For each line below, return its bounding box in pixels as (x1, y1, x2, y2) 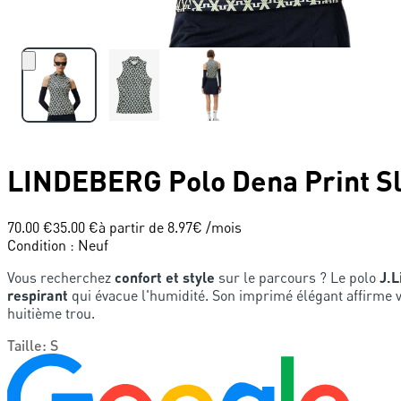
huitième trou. (7, 303, 95, 322)
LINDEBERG (7, 163, 162, 199)
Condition (7, 235, 66, 254)
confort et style (115, 268, 215, 286)
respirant (7, 286, 68, 303)
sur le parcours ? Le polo (215, 268, 380, 286)
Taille (7, 336, 42, 354)
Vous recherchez (7, 268, 115, 286)
